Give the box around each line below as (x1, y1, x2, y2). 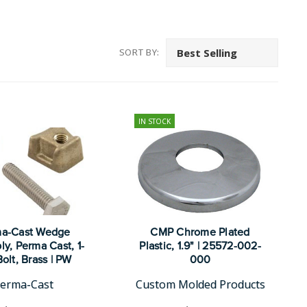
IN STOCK (138, 116, 171, 125)
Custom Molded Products (135, 277, 265, 293)
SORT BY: (119, 46, 160, 59)
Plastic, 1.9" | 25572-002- (139, 241, 261, 251)
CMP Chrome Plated (150, 227, 250, 238)
